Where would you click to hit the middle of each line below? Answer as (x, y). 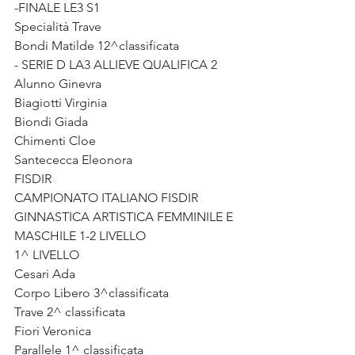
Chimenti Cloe (55, 141)
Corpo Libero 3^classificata (92, 293)
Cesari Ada (46, 274)
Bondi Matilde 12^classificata (97, 46)
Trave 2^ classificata (70, 312)
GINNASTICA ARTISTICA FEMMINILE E (125, 217)
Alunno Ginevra (58, 84)
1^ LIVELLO (48, 255)
